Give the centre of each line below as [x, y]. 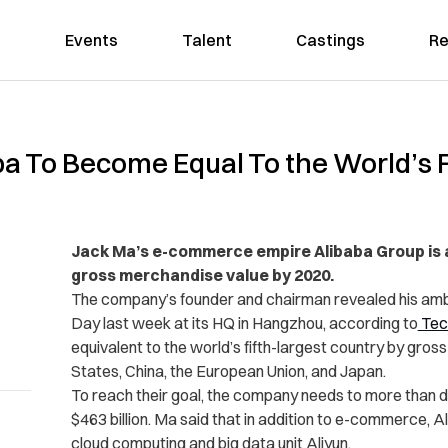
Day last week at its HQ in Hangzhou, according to [244, 323]
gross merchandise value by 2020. [202, 275]
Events [91, 40]
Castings [330, 40]
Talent [206, 40]
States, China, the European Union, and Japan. [228, 371]
